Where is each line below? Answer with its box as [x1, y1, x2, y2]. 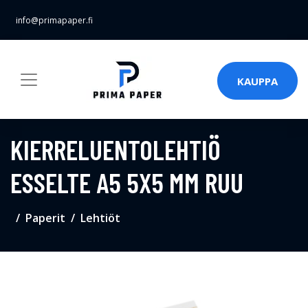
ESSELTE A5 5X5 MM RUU [10, 166, 243, 199]
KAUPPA [237, 74, 278, 88]
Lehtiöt [80, 210, 120, 225]
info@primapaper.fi [16, 14, 93, 26]
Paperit [25, 210, 65, 225]
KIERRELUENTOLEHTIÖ [10, 133, 221, 166]
